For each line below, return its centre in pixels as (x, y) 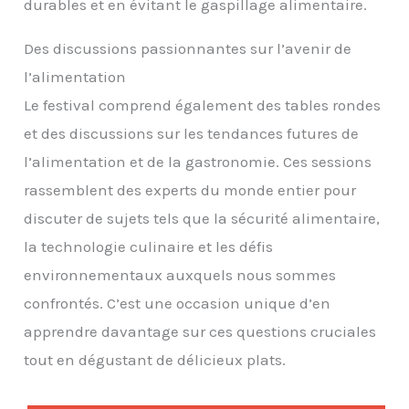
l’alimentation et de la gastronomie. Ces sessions (198, 161)
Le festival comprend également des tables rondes (203, 105)
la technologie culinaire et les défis (149, 246)
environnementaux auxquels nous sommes (180, 274)
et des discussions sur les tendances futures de (192, 133)
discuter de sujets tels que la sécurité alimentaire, (202, 218)
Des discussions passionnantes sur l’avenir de (188, 48)
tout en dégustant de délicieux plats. (155, 359)
